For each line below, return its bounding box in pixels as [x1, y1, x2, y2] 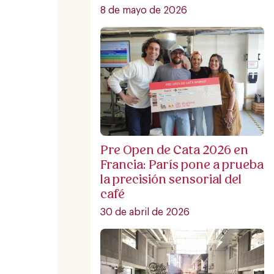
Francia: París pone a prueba [100, 156, 264, 172]
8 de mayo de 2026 [100, 5, 187, 15]
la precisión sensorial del [100, 171, 242, 187]
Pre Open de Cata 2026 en [100, 141, 248, 158]
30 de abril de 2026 [100, 207, 190, 217]
